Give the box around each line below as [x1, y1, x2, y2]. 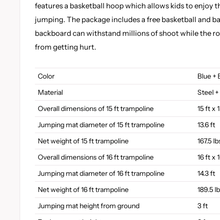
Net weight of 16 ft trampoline [38, 185, 129, 194]
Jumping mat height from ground [38, 201, 139, 210]
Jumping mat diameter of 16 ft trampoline [38, 168, 165, 178]
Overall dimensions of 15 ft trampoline [38, 104, 154, 113]
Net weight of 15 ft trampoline [38, 136, 129, 145]
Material [38, 87, 63, 97]
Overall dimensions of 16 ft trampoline [38, 152, 154, 162]
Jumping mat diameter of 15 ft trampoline [38, 120, 165, 129]
